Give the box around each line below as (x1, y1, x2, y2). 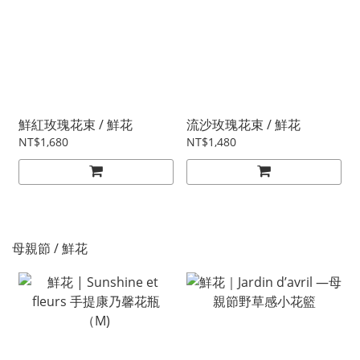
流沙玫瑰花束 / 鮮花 (186, 116, 301, 133)
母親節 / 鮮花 (12, 239, 88, 257)
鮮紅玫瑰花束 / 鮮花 (18, 116, 133, 133)
